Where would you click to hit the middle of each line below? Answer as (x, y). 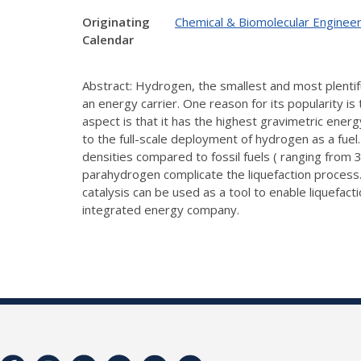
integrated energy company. (161, 209)
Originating (116, 22)
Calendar (108, 39)
